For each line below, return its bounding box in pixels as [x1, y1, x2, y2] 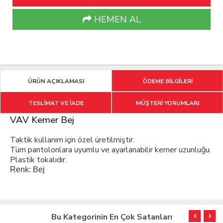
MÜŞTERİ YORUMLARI [135, 99, 199, 108]
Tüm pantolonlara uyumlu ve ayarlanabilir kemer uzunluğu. [10, 144, 211, 156]
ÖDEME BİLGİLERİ [142, 77, 193, 86]
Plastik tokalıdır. [10, 154, 67, 166]
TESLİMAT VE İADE [28, 99, 84, 108]
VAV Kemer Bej [10, 113, 74, 127]
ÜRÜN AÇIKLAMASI [27, 77, 84, 86]
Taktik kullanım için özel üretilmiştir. [10, 134, 134, 146]
